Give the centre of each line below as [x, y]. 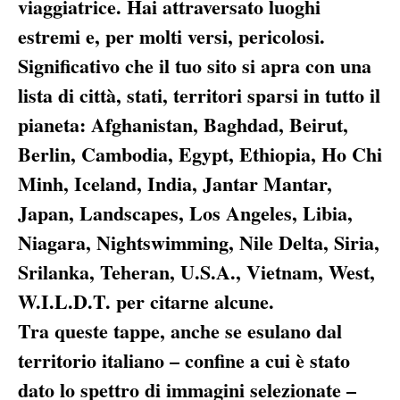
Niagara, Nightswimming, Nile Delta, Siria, [199, 243]
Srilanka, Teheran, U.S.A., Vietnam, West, [196, 272]
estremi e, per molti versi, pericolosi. [171, 37]
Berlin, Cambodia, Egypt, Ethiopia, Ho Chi [200, 154]
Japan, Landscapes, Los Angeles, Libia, [185, 213]
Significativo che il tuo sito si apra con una [195, 66]
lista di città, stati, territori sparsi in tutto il [199, 96]
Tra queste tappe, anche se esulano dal [180, 331]
